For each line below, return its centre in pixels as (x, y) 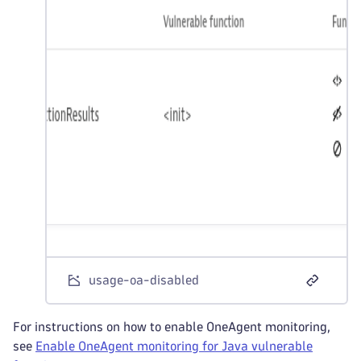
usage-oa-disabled (144, 280)
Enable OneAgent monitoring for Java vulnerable (174, 346)
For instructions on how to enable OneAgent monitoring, (172, 327)
